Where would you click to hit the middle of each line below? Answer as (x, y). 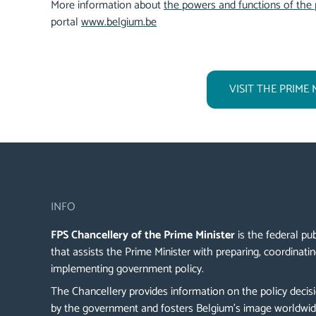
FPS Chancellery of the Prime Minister (143, 236)
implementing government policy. (129, 269)
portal (66, 22)
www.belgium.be (119, 22)
